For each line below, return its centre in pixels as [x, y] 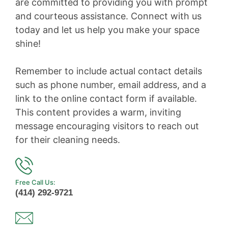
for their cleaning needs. [68, 139]
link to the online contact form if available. [106, 98]
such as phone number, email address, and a [111, 84]
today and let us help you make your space [107, 30]
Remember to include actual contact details [109, 71]
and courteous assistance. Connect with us [108, 16]
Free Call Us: [35, 182]
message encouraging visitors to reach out [107, 126]
